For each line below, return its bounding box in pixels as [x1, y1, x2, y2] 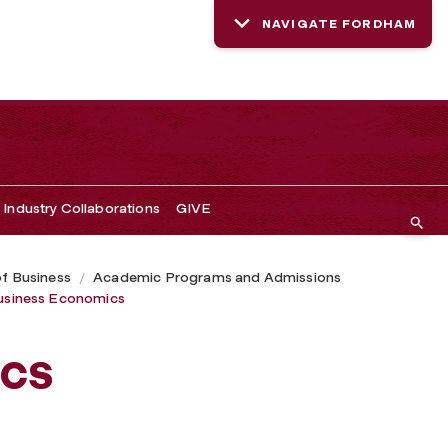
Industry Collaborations [3, 199, 160, 217]
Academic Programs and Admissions [93, 268, 342, 286]
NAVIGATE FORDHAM [262, 17, 416, 31]
